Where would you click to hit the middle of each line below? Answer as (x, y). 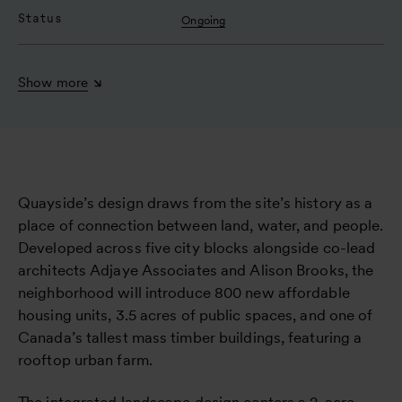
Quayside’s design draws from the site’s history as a (196, 202)
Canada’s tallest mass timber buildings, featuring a (190, 337)
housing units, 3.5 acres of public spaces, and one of (196, 315)
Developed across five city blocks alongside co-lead (197, 247)
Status (40, 18)
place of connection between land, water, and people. (201, 225)
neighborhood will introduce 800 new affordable (184, 292)
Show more (53, 82)
